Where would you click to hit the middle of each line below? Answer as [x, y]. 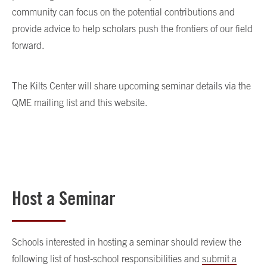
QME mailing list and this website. [80, 103]
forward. [28, 46]
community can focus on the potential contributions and [123, 12]
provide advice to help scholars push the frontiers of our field [132, 29]
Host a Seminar [64, 198]
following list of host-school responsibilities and [107, 259]
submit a [219, 259]
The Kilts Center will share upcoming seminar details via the [131, 86]
